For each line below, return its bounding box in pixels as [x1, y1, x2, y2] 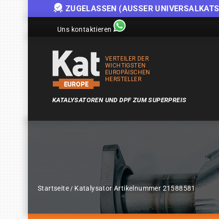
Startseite [38, 184, 69, 192]
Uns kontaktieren [57, 25, 112, 33]
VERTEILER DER [105, 55, 149, 62]
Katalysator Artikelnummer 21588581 [74, 184, 196, 192]
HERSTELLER [105, 76, 142, 83]
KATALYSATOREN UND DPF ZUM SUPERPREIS [52, 96, 187, 104]
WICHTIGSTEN [105, 62, 146, 69]
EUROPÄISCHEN [105, 69, 151, 76]
